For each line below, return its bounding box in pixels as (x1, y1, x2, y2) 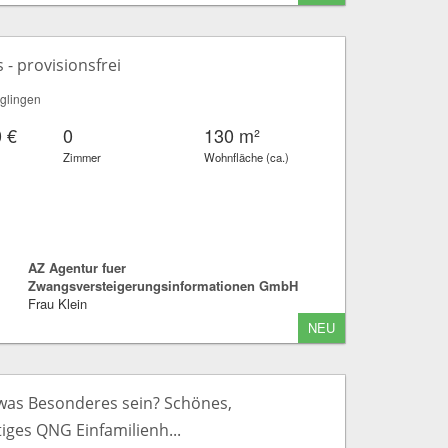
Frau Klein (27, 293, 87, 313)
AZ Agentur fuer (27, 257, 126, 277)
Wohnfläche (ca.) (204, 148, 290, 165)
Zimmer (63, 148, 102, 165)
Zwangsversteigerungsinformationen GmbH (27, 275, 298, 295)
